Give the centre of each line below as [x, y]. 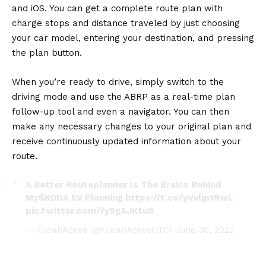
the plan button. [47, 53]
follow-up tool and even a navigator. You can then [121, 111]
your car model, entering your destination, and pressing [133, 38]
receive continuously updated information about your [126, 141]
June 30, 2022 [204, 229]
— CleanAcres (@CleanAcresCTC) [100, 229]
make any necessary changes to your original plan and [132, 126]
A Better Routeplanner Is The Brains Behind [123, 184]
